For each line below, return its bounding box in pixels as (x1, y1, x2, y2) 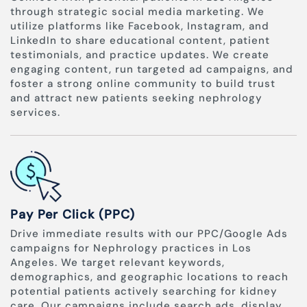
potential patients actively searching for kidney (10, 284, 278, 299)
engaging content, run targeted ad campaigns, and (10, 62, 293, 77)
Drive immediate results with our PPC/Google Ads (10, 227, 288, 241)
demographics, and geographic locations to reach (10, 270, 288, 284)
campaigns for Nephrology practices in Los (10, 241, 251, 256)
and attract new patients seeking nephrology (10, 91, 262, 106)
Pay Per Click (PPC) (10, 206, 135, 223)
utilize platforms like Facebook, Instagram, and (10, 19, 269, 34)
